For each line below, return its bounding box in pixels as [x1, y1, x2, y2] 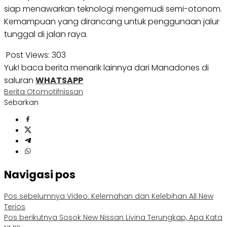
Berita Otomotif [4, 87, 59, 97]
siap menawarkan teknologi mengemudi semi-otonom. [4, 3, 222, 15]
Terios [4, 201, 25, 212]
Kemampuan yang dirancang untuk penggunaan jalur [4, 16, 219, 28]
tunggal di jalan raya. [4, 28, 88, 41]
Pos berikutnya [4, 212, 57, 222]
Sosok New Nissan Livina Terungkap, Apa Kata [57, 212, 222, 222]
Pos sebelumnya [4, 191, 65, 201]
